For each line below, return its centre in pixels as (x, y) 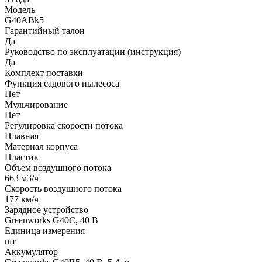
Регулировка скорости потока (64, 125)
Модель (20, 9)
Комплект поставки (44, 73)
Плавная (22, 136)
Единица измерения (45, 230)
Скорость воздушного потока (63, 188)
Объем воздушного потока (58, 167)
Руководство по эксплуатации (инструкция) (93, 51)
